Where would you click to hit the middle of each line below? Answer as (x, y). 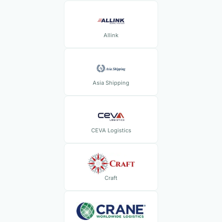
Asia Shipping (111, 83)
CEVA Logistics (111, 130)
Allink (111, 35)
